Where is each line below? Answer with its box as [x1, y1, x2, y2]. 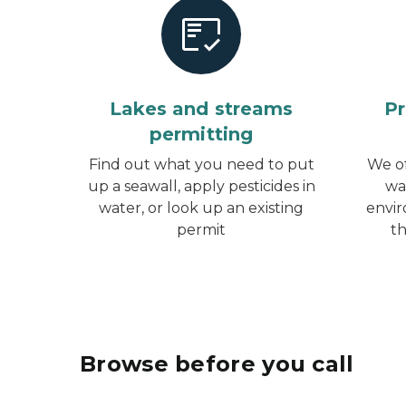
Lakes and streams [109, 98, 294, 120]
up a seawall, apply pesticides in [87, 178, 315, 195]
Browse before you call [80, 351, 354, 377]
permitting [150, 123, 253, 145]
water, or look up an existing [99, 199, 304, 217]
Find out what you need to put [88, 156, 314, 173]
